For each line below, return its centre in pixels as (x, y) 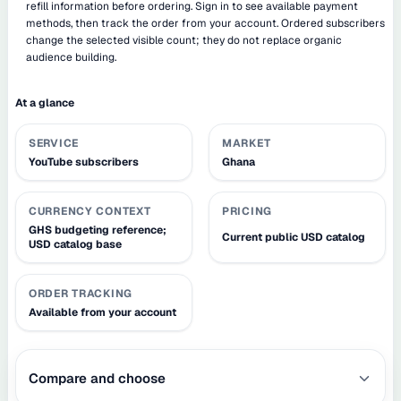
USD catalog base (75, 244)
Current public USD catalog (294, 237)
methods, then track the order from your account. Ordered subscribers (205, 23)
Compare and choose (97, 378)
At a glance (45, 102)
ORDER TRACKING (81, 293)
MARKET (247, 143)
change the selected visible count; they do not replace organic (184, 40)
